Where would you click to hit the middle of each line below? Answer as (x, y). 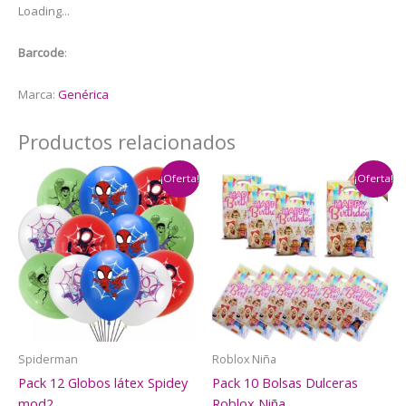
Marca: (38, 94)
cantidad (43, 20)
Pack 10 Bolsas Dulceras (285, 383)
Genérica (83, 94)
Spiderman (48, 359)
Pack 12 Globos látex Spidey (103, 383)
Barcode (41, 52)
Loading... (44, 10)
